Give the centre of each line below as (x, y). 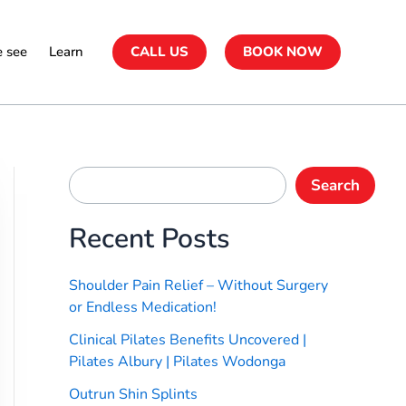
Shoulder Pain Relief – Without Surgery (198, 286)
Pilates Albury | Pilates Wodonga (177, 362)
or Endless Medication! (143, 308)
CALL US (159, 52)
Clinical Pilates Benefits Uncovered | (188, 340)
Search (335, 185)
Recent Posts (150, 239)
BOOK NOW (283, 52)
